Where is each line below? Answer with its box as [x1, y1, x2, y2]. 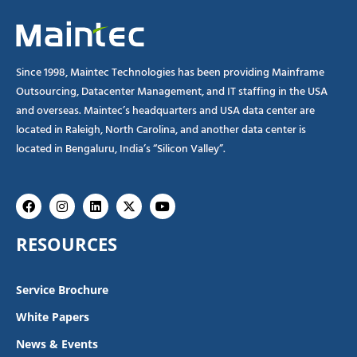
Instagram [61, 191, 121, 208]
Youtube [161, 191, 212, 208]
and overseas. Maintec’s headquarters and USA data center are [16, 102, 315, 119]
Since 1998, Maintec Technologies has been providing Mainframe [16, 64, 324, 80]
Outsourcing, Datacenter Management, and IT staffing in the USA [16, 83, 328, 100]
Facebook [27, 191, 88, 208]
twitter [127, 204, 168, 221]
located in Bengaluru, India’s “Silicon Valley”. [16, 140, 226, 157]
